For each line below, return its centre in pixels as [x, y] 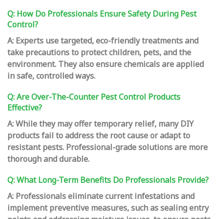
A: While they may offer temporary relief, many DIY [100, 124]
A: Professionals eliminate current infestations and [101, 196]
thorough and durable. [48, 159]
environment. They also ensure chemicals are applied [106, 64]
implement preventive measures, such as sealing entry [108, 208]
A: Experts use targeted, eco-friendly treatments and [103, 41]
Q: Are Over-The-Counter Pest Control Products [94, 97]
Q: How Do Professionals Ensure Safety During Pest [102, 14]
